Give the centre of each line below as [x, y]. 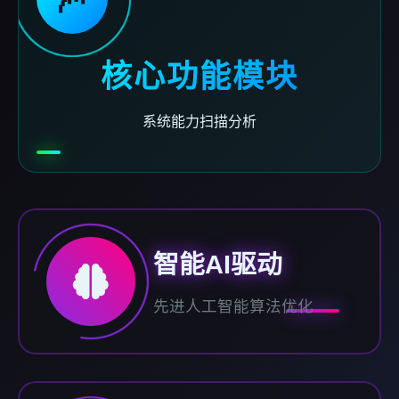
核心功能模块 [199, 76]
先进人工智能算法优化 [233, 306]
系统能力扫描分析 [199, 121]
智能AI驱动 [218, 264]
